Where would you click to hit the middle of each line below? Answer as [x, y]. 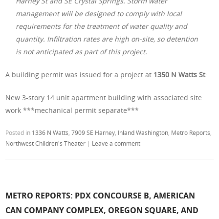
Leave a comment [116, 143]
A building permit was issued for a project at [80, 74]
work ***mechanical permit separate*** [72, 110]
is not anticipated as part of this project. [82, 51]
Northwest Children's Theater [46, 143]
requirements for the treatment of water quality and [102, 26]
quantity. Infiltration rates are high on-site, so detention [107, 39]
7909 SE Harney [93, 132]
